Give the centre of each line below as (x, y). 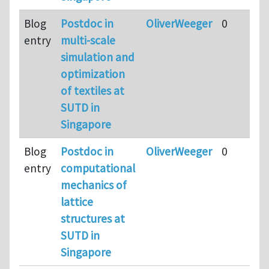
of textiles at (92, 90)
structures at (93, 218)
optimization (93, 74)
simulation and (98, 57)
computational (98, 168)
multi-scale (88, 40)
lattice (77, 201)
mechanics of (94, 185)
